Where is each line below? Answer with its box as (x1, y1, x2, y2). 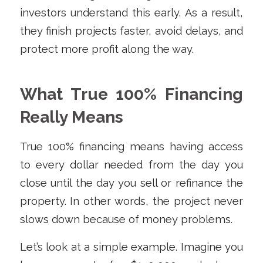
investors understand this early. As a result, (19, 6, 244, 19)
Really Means (19, 107, 123, 127)
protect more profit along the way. (19, 42, 194, 55)
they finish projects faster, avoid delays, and (19, 24, 244, 37)
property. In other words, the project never (19, 195, 244, 208)
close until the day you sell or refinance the (19, 177, 244, 190)
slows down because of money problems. (19, 213, 232, 226)
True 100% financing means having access (19, 140, 244, 153)
